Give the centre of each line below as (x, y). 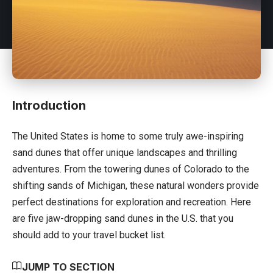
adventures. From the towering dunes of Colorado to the (131, 169)
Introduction (49, 105)
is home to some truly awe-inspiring (166, 136)
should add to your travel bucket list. (89, 235)
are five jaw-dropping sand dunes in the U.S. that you (123, 218)
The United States (50, 136)
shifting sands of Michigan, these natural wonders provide (136, 185)
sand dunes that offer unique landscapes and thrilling (125, 152)
